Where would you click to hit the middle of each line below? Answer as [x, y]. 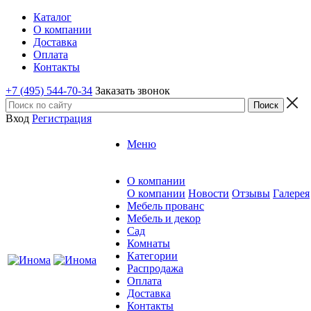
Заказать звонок [133, 91]
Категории [152, 256]
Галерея [291, 193]
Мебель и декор [164, 218]
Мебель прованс [166, 206]
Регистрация [62, 118]
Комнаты [149, 243]
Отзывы [251, 193]
